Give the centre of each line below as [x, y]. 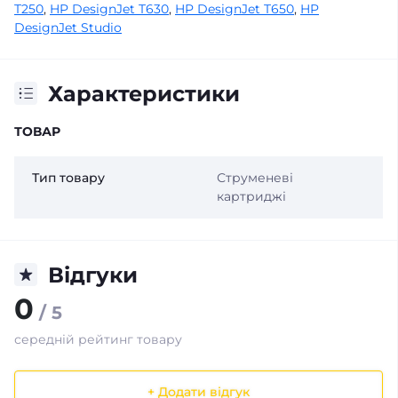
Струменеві [255, 177]
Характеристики [144, 93]
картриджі [251, 196]
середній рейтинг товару [98, 339]
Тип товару [68, 177]
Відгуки [93, 275]
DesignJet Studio [68, 27]
